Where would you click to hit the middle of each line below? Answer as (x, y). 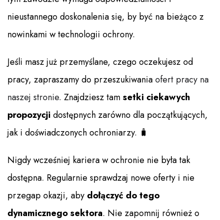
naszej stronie (33, 97)
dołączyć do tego (123, 196)
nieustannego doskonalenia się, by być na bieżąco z (106, 17)
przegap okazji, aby (47, 196)
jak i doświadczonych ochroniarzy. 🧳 (78, 133)
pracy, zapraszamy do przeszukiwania (81, 80)
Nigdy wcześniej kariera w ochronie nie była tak (99, 160)
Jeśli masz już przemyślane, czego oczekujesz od (100, 62)
